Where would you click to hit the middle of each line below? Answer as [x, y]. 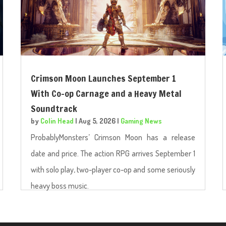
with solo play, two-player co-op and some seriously [113, 170]
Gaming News [142, 121]
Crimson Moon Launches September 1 [104, 78]
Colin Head [57, 121]
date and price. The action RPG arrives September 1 [113, 154]
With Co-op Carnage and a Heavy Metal [106, 94]
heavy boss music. [60, 186]
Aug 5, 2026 [97, 121]
